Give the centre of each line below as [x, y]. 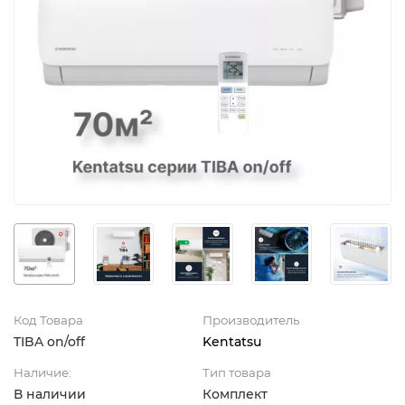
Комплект [235, 394]
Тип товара [237, 372]
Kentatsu [232, 341]
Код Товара [48, 320]
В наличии [50, 394]
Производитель [251, 320]
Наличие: [42, 372]
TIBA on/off [49, 341]
